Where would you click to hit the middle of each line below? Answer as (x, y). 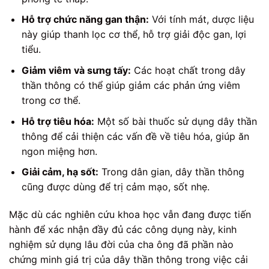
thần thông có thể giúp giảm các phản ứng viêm (131, 85)
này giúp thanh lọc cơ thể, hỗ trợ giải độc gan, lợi (134, 35)
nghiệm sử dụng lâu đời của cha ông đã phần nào (121, 244)
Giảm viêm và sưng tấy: (76, 70)
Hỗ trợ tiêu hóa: (58, 121)
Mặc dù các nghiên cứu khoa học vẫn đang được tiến (130, 214)
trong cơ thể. (51, 100)
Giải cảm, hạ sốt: (60, 172)
